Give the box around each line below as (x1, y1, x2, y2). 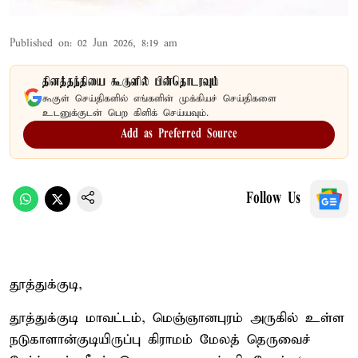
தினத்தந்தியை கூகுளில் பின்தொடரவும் (42, 74, 219, 89)
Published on (10, 36, 70, 50)
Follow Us (246, 190, 300, 207)
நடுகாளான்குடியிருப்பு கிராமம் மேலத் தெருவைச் (10, 331, 311, 348)
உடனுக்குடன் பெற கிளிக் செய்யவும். (42, 106, 209, 119)
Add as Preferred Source (121, 127, 237, 141)
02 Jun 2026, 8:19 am (78, 36, 177, 50)
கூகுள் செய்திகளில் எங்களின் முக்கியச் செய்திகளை (42, 92, 276, 105)
